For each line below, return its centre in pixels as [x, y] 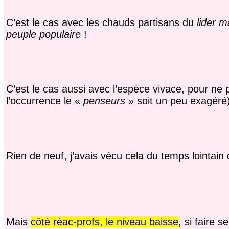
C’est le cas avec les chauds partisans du [101, 22]
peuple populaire [43, 34]
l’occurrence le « [44, 101]
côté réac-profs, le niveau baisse [104, 222]
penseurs [104, 101]
